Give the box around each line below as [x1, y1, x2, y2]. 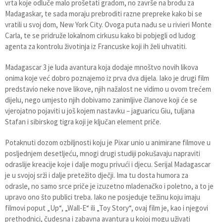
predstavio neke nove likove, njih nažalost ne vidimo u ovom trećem [5, 84, 211, 94]
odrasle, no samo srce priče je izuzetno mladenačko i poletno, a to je [5, 181, 214, 191]
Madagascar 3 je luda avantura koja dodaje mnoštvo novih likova [5, 62, 198, 72]
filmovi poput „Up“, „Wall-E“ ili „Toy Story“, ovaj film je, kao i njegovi [5, 203, 208, 213]
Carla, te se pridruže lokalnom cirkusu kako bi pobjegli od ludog [5, 30, 196, 40]
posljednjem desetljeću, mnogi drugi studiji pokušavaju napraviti [5, 148, 200, 158]
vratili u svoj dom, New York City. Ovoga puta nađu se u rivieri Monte [5, 19, 212, 29]
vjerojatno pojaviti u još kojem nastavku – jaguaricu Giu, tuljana [5, 106, 195, 115]
